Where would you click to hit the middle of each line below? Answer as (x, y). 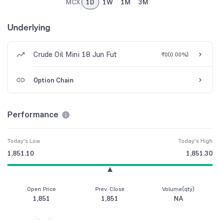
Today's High (195, 141)
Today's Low (24, 141)
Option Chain (54, 80)
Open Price (42, 189)
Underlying (29, 27)
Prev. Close (110, 189)
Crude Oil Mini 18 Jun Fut (75, 54)
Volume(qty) (179, 189)
